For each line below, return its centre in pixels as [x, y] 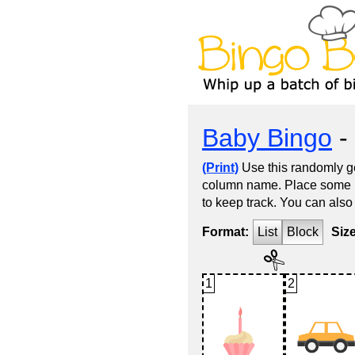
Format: [225, 232]
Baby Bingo [267, 138]
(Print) [220, 168]
